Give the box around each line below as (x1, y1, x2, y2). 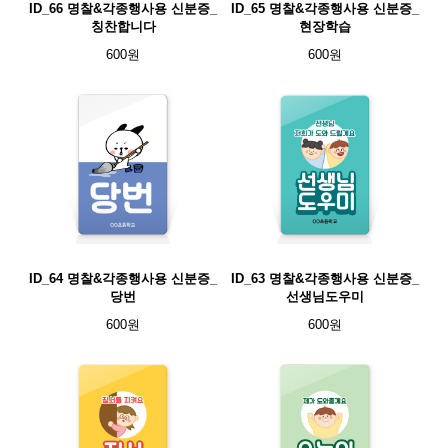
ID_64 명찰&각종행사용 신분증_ (29, 271, 217, 286)
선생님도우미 (286, 289, 364, 304)
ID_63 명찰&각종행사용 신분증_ (231, 271, 419, 286)
